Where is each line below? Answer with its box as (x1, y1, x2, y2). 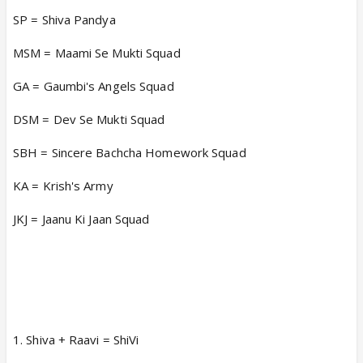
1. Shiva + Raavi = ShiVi (13, 331, 139, 348)
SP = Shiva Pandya (13, 11, 116, 28)
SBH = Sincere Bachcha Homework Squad (13, 143, 246, 160)
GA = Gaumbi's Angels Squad (13, 77, 174, 94)
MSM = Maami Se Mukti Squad (13, 44, 181, 61)
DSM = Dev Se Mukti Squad (13, 110, 165, 127)
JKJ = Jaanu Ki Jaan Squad (13, 210, 150, 227)
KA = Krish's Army (13, 177, 113, 194)
